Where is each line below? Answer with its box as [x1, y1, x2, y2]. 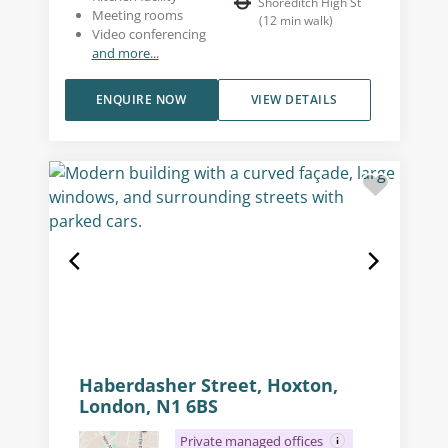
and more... [91, 44, 159, 62]
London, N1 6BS [78, 394, 218, 418]
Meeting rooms [91, 6, 183, 24]
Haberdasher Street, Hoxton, [78, 373, 338, 397]
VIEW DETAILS [250, 91, 338, 108]
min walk [277, 12, 329, 29]
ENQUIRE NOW [95, 91, 187, 108]
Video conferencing [91, 25, 206, 43]
